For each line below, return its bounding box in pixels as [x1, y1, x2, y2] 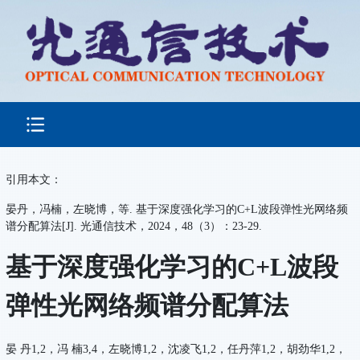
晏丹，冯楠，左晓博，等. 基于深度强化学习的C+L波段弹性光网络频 [6, 203, 349, 216]
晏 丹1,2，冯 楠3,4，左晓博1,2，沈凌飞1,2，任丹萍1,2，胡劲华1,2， [6, 343, 347, 356]
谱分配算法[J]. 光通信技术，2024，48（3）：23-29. [6, 220, 263, 233]
